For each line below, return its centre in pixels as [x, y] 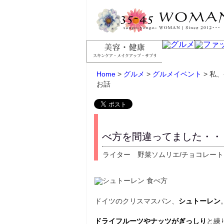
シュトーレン [199, 201]
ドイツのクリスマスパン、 [136, 201]
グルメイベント [177, 74]
